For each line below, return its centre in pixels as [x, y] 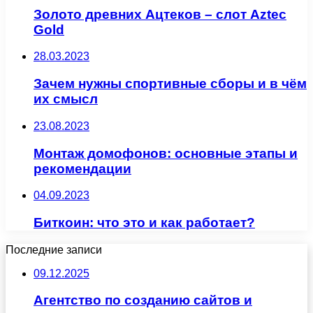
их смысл [66, 99]
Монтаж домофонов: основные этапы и [166, 153]
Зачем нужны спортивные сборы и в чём [170, 84]
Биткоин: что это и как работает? [144, 223]
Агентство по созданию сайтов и [143, 300]
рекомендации [82, 168]
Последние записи [54, 249]
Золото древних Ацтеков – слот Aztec [160, 14]
